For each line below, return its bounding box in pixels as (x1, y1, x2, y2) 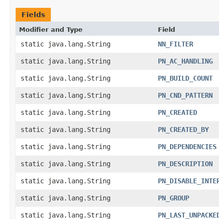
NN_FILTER (158, 40, 193, 48)
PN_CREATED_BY (158, 126, 209, 133)
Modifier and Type (19, 26, 83, 33)
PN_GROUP (158, 194, 189, 202)
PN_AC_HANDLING (158, 57, 213, 65)
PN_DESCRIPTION (158, 160, 213, 168)
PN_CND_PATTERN (158, 91, 213, 99)
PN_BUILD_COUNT (158, 74, 213, 82)
